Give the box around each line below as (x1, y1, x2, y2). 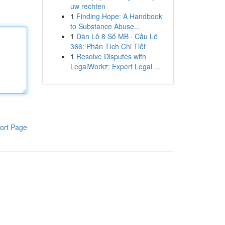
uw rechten (70, 1, 105, 11)
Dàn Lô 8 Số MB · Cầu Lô (76, 31, 158, 41)
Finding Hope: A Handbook (76, 11, 162, 21)
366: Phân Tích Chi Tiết (70, 41, 146, 51)
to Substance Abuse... (70, 21, 140, 31)
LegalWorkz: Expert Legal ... (70, 61, 160, 71)
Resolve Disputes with (76, 51, 146, 61)
